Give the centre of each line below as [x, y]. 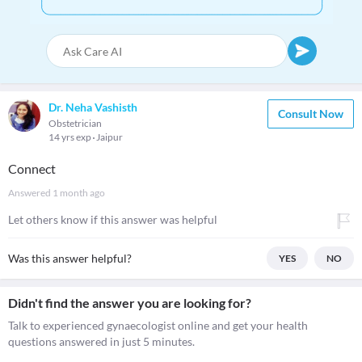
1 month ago [79, 193]
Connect [32, 168]
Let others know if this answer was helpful [113, 219]
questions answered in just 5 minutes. [101, 341]
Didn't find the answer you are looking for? [130, 303]
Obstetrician [75, 123]
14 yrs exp [71, 137]
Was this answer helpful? [70, 258]
